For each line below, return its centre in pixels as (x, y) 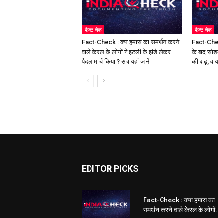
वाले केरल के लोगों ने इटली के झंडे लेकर (126, 52)
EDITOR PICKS (110, 168)
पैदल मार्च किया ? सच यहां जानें (116, 61)
